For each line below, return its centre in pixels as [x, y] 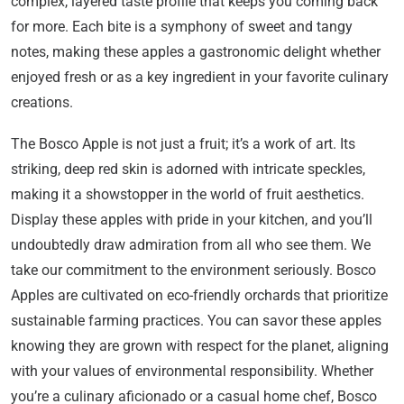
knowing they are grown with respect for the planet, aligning [200, 346]
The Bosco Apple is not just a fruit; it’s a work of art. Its [183, 144]
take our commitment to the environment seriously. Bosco [193, 271]
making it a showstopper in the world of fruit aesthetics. [188, 195]
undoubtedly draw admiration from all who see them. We [191, 245]
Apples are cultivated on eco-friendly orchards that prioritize [199, 296]
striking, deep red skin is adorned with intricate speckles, [188, 170]
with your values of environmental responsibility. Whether [192, 372]
